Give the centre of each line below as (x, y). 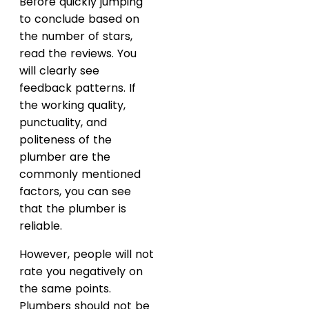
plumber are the (65, 157)
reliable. (41, 226)
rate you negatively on (81, 272)
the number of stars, (76, 37)
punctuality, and (63, 123)
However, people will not (87, 255)
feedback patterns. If (78, 88)
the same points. (65, 289)
